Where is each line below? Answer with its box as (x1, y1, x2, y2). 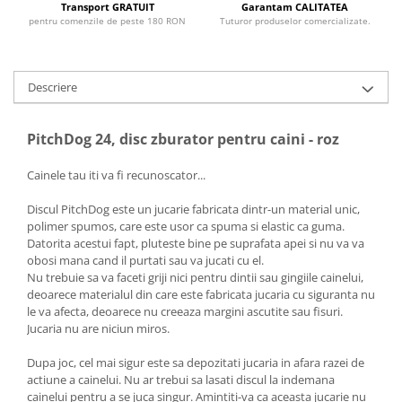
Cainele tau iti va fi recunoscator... (27, 167, 205, 184)
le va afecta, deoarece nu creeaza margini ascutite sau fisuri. (27, 303, 343, 320)
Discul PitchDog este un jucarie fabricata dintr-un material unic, (27, 201, 360, 218)
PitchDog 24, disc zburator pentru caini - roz (27, 129, 339, 150)
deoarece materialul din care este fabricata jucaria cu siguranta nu (27, 286, 375, 303)
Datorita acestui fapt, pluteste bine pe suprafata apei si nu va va (27, 235, 364, 252)
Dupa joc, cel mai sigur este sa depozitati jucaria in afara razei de (27, 354, 364, 371)
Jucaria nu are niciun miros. (27, 320, 172, 337)
